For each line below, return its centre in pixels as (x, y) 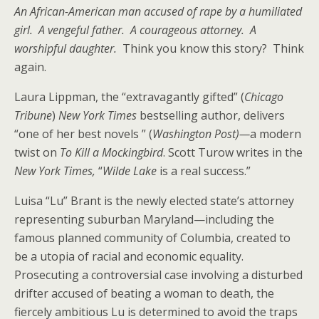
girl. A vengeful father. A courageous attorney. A (135, 30)
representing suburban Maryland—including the (144, 219)
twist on (37, 152)
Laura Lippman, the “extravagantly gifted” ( (129, 97)
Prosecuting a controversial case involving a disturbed (158, 275)
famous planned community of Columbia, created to (152, 238)
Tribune (33, 115)
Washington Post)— (201, 134)
